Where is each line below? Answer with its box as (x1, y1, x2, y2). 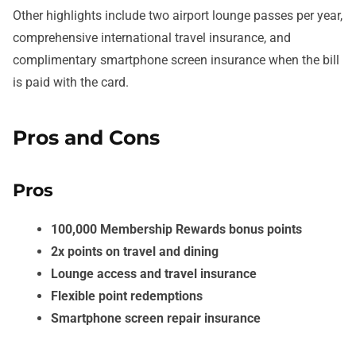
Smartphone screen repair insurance (51, 310, 261, 326)
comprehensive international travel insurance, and (13, 30, 291, 46)
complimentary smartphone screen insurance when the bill (13, 52, 339, 68)
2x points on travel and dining (51, 243, 219, 259)
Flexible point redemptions (51, 288, 203, 304)
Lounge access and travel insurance (51, 265, 257, 281)
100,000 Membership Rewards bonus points (51, 221, 302, 237)
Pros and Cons (13, 126, 160, 150)
